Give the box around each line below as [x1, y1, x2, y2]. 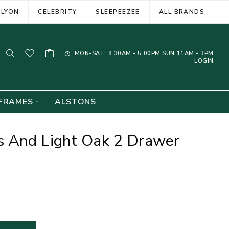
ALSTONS [55, 96, 97, 107]
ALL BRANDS [158, 7, 205, 16]
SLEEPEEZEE [96, 7, 140, 16]
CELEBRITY [38, 7, 77, 16]
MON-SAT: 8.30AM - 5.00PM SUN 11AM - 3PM [73, 49, 214, 57]
